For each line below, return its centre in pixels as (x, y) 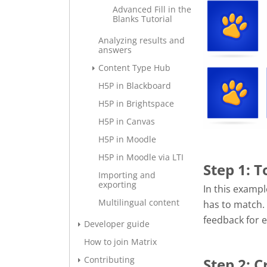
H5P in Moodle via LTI (141, 157)
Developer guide (117, 224)
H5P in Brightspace (136, 103)
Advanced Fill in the (152, 9)
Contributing (109, 260)
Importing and (127, 175)
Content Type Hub (134, 68)
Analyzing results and (142, 40)
